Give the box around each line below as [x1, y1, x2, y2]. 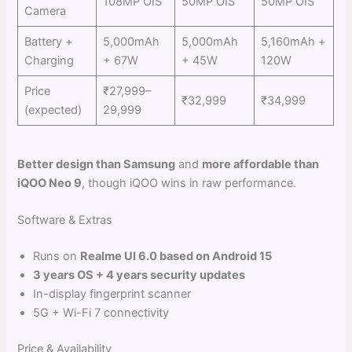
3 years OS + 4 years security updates [33, 268, 246, 283]
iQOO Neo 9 [17, 175, 82, 190]
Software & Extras [17, 213, 113, 228]
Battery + [24, 35, 73, 49]
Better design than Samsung [17, 156, 176, 171]
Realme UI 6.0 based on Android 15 [80, 249, 273, 264]
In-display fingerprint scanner [33, 287, 192, 302]
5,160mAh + [260, 35, 326, 49]
